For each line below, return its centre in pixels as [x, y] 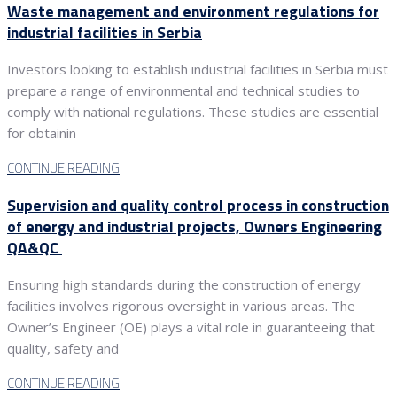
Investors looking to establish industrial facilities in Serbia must [198, 70]
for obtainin [42, 133]
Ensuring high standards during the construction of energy [184, 285]
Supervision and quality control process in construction [198, 205]
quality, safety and [63, 349]
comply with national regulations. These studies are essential [193, 112]
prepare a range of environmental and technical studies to [183, 91]
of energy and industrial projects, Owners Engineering [195, 226]
